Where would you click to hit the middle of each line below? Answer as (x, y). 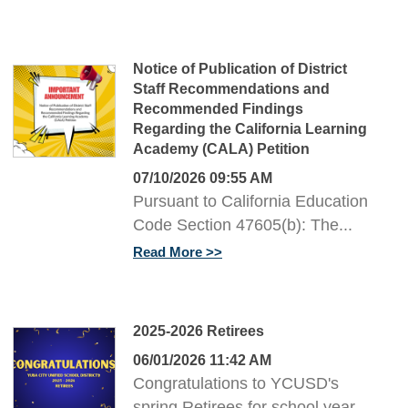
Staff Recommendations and (231, 89)
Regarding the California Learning (250, 129)
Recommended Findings (218, 109)
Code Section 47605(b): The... (243, 225)
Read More (168, 252)
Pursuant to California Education (250, 202)
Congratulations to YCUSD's (236, 384)
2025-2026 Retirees (199, 331)
